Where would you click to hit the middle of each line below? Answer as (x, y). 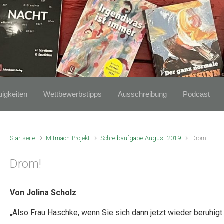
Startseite (23, 138)
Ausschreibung (142, 94)
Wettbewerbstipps (73, 94)
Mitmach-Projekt (68, 138)
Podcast (196, 94)
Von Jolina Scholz (43, 193)
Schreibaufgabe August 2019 (141, 138)
